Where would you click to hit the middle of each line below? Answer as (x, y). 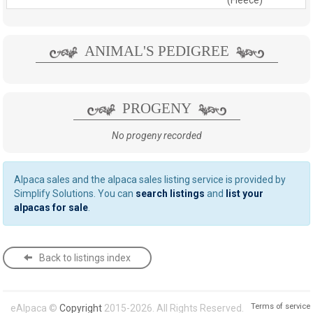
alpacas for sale (51, 207)
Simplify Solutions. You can (75, 193)
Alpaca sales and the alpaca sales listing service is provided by (150, 179)
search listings (170, 193)
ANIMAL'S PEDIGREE (156, 51)
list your (245, 193)
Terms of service (280, 306)
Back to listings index (85, 257)
